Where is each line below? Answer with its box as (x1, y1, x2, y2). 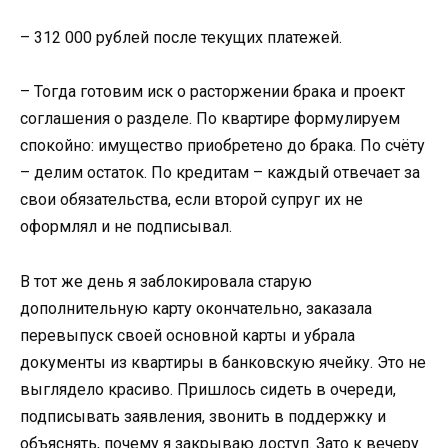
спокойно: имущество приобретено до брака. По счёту (20, 136, 425, 156)
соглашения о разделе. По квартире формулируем (20, 109, 400, 129)
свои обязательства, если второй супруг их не (20, 190, 363, 210)
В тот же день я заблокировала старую (20, 271, 312, 291)
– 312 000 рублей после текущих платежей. (20, 28, 342, 48)
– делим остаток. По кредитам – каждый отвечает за (20, 163, 420, 183)
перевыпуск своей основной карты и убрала (20, 325, 355, 345)
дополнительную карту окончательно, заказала (20, 298, 372, 318)
